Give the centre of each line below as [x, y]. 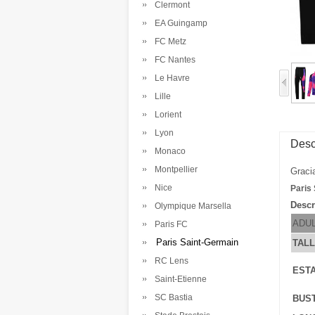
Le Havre [170, 78]
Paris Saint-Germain [194, 242]
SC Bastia [172, 297]
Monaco [168, 151]
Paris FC [169, 224]
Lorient [166, 115]
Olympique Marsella [191, 206]
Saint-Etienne [179, 279]
